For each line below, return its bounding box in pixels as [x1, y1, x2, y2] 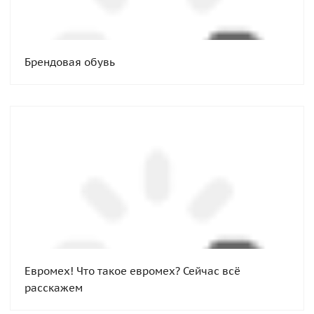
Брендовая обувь [25, 55, 115, 69]
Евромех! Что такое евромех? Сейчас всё [25, 264, 240, 278]
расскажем [25, 280, 83, 294]
